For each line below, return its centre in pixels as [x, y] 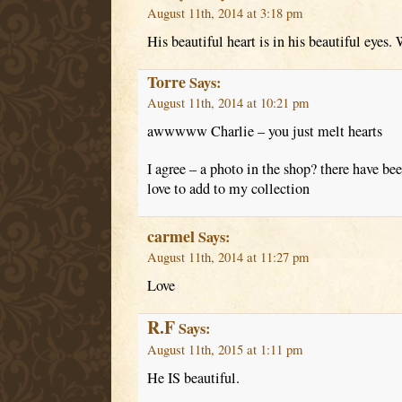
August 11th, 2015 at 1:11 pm [224, 350]
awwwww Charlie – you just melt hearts [264, 131]
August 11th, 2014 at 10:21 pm [227, 103]
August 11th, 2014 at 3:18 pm [224, 13]
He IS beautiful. [193, 378]
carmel [170, 236]
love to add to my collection [228, 189]
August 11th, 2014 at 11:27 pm [227, 258]
